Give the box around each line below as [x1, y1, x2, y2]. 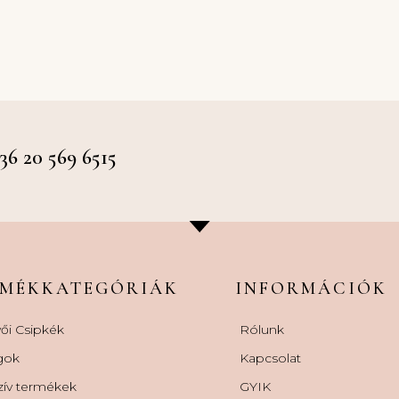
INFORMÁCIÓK [235, 277, 388, 299]
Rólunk [240, 321, 285, 338]
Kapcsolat [240, 349, 302, 366]
